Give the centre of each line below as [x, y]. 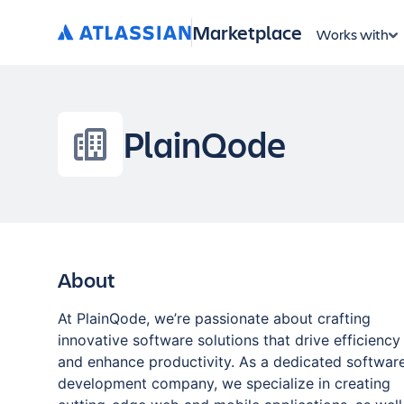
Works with [353, 34]
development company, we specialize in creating [224, 383]
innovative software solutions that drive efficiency [229, 340]
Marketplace [247, 32]
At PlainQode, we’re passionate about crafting [214, 318]
